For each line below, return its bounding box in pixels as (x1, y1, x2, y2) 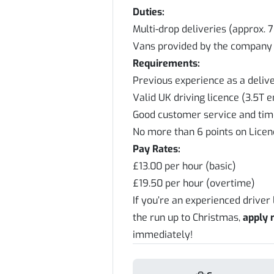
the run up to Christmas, (133, 211, 243, 224)
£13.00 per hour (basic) (133, 160, 236, 172)
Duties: (133, 6, 165, 18)
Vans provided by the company (133, 40, 272, 53)
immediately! (133, 228, 193, 241)
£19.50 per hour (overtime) (133, 177, 255, 190)
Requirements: (133, 57, 200, 70)
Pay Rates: (133, 143, 180, 155)
